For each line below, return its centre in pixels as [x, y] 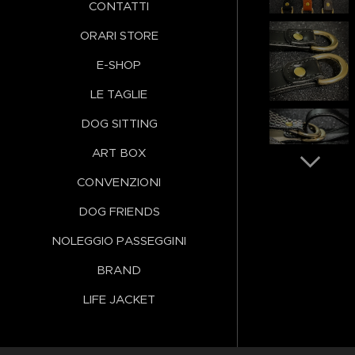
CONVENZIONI [119, 181]
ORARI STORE [119, 35]
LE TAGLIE [119, 94]
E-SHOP [119, 64]
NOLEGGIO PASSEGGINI [119, 240]
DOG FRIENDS [119, 211]
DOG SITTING [119, 123]
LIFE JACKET [119, 299]
